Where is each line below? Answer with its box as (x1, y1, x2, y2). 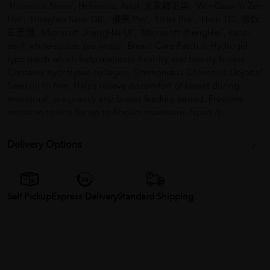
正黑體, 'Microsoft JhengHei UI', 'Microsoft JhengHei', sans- (7, 29, 250, 39)
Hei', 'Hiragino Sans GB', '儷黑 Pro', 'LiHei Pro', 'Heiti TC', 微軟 (7, 16, 260, 25)
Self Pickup (7, 193, 51, 202)
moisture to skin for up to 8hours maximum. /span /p (7, 108, 223, 118)
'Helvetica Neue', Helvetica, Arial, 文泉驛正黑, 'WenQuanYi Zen (7, 2, 263, 12)
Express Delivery (51, 193, 118, 202)
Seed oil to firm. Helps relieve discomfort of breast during (7, 82, 239, 92)
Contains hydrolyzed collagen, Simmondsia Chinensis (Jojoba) (7, 69, 262, 78)
